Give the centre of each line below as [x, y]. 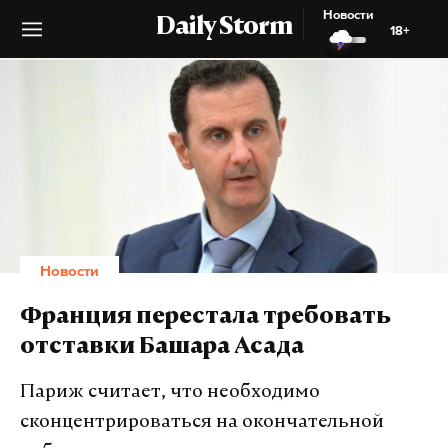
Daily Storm [224, 28]
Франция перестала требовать [205, 318]
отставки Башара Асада [162, 348]
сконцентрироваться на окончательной [202, 422]
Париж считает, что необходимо [170, 392]
